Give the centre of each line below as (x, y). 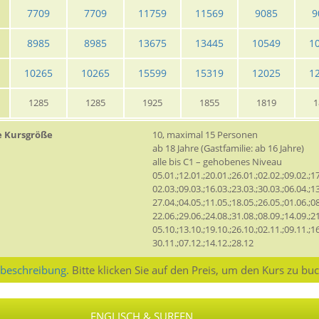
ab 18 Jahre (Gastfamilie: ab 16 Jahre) (228, 148)
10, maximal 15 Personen (205, 135)
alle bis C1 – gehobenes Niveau (217, 162)
